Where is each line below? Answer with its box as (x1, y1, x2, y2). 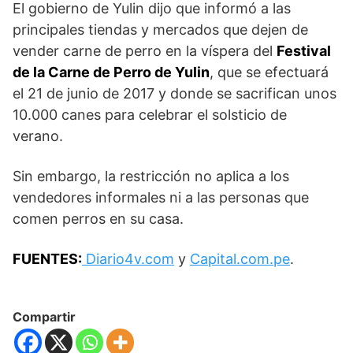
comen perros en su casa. (13, 210, 184, 228)
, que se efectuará (210, 64, 329, 81)
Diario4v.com (82, 251, 174, 268)
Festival (277, 43, 331, 60)
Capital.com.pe (190, 251, 290, 268)
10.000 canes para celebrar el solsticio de (13, 106, 287, 124)
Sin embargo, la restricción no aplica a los (13, 168, 289, 185)
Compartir (13, 309, 76, 325)
